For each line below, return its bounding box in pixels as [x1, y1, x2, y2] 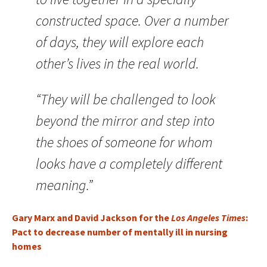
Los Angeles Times [171, 212, 246, 223]
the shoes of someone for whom [36, 133, 213, 151]
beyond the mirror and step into [36, 111, 215, 130]
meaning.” [36, 176, 92, 194]
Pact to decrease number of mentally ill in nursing [12, 226, 228, 238]
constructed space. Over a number [36, 11, 229, 30]
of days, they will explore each [36, 33, 204, 51]
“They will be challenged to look [36, 90, 216, 108]
